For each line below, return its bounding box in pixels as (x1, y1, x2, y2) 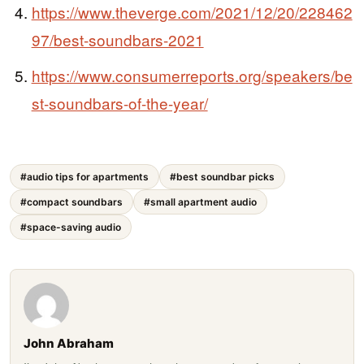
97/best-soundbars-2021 (31, 28, 204, 51)
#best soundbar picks (170, 171, 275, 184)
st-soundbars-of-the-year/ (31, 91, 208, 114)
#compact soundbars (20, 196, 123, 209)
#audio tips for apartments (20, 171, 149, 184)
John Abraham (24, 336, 114, 352)
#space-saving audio (20, 221, 121, 234)
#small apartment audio (144, 196, 257, 209)
